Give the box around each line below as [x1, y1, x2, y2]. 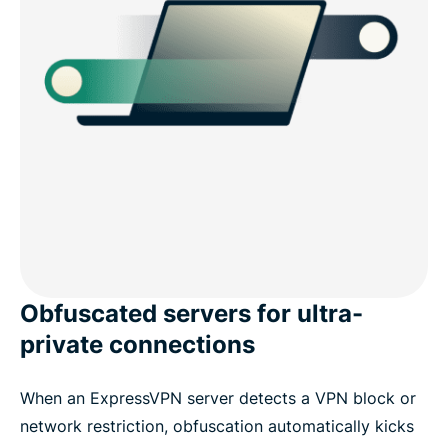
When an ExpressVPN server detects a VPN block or [20, 387, 416, 408]
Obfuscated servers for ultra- [20, 298, 363, 328]
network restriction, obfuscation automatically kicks [20, 415, 414, 436]
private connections [20, 329, 255, 359]
